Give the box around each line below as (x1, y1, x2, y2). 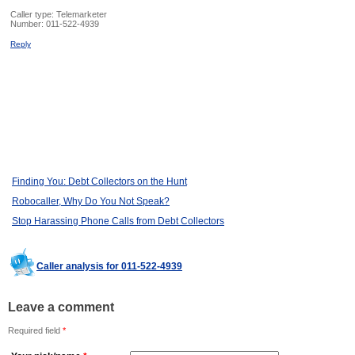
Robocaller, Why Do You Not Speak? (12, 196, 170, 208)
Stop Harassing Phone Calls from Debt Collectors (12, 216, 224, 227)
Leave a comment (8, 300, 114, 315)
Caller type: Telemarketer (10, 10, 107, 20)
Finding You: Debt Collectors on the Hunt (12, 176, 187, 188)
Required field (8, 326, 63, 336)
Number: (10, 19, 46, 29)
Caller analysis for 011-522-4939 (36, 261, 182, 273)
